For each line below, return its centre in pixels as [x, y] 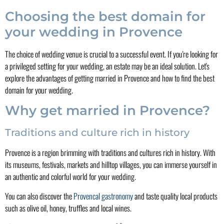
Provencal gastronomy [103, 196]
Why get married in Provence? [107, 111]
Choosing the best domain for [105, 16]
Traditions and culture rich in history [97, 133]
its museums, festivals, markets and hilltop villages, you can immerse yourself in [111, 165]
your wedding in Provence [94, 32]
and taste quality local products [175, 196]
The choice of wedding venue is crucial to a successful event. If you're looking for [111, 54]
